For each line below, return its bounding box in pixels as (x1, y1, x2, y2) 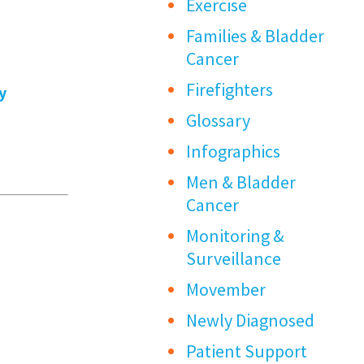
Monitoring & (186, 224, 285, 248)
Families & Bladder (186, 24, 325, 48)
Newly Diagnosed (186, 309, 315, 332)
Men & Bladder (186, 171, 297, 194)
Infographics (186, 140, 281, 163)
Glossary (186, 109, 251, 132)
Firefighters (186, 78, 274, 102)
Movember (186, 278, 266, 301)
